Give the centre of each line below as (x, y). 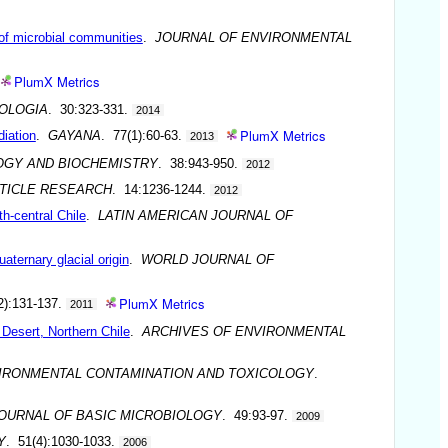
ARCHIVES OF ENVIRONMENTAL (243, 331)
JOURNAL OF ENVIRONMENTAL (253, 37)
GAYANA (74, 135)
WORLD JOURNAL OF (207, 259)
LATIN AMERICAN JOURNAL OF (195, 215)
